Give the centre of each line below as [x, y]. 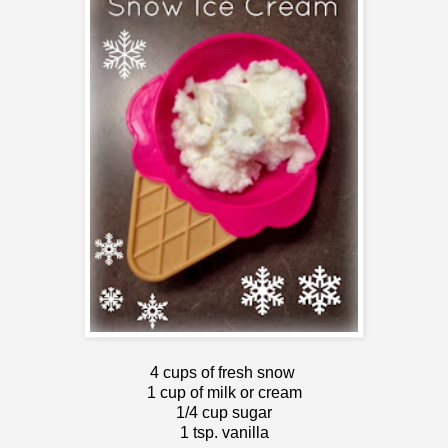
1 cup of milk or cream [224, 393]
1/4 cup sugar [224, 413]
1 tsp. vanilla [224, 433]
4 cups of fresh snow [224, 373]
